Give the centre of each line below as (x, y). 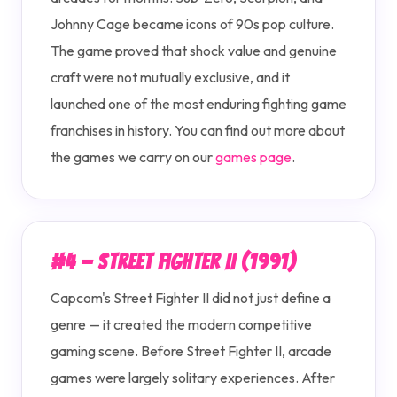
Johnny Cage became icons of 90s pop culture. (192, 24)
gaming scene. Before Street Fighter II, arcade (191, 351)
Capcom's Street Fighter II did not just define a (191, 298)
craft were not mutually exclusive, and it (170, 77)
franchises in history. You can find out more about (198, 130)
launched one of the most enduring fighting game (198, 104)
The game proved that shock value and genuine (194, 51)
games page (253, 157)
